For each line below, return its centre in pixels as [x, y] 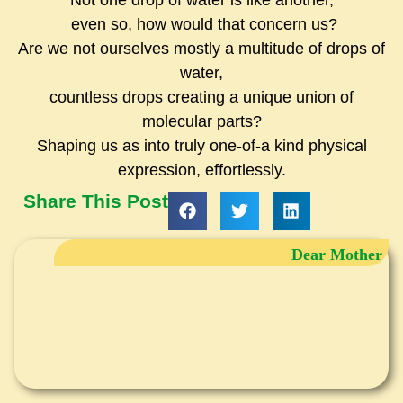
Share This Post [96, 201]
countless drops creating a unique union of [201, 98]
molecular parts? [201, 122]
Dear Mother [337, 254]
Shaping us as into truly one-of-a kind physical [201, 146]
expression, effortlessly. [201, 170]
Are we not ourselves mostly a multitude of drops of [201, 49]
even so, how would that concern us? [201, 25]
